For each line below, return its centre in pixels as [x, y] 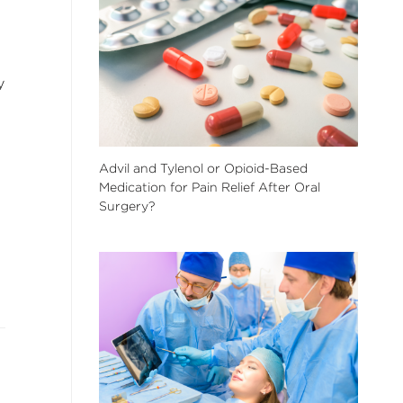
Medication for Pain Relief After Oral [209, 188]
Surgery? [126, 206]
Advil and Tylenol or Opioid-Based [203, 169]
